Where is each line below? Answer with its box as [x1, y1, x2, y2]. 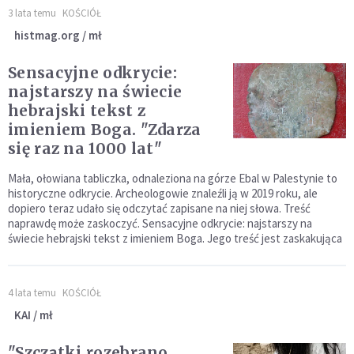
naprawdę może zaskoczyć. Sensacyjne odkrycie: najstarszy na [8, 216, 312, 232]
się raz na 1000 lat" [8, 139, 162, 159]
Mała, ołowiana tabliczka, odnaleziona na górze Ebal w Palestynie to [8, 171, 337, 186]
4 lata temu [8, 286, 56, 300]
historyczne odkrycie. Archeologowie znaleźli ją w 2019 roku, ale [8, 186, 318, 201]
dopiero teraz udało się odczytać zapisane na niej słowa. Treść [8, 201, 311, 217]
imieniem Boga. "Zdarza [8, 120, 201, 140]
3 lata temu [8, 6, 56, 21]
